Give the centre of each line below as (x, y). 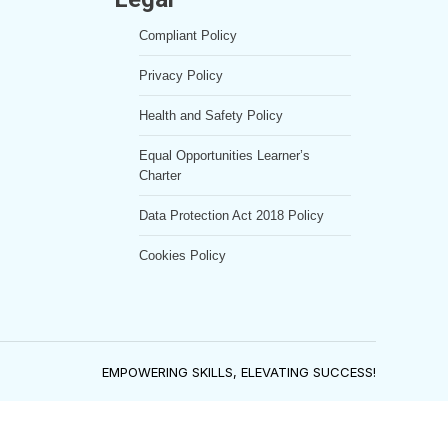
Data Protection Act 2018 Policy (231, 215)
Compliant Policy (187, 35)
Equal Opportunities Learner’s (224, 155)
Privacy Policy (180, 75)
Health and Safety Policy (210, 115)
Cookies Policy (182, 255)
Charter (159, 175)
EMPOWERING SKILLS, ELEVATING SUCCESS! (239, 371)
